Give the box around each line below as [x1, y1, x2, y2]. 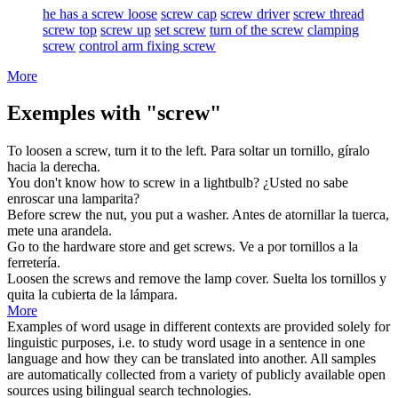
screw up [100, 21, 151, 37]
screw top [43, 21, 97, 37]
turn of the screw [210, 21, 304, 37]
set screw [155, 21, 206, 37]
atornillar [285, 207, 335, 223]
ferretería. [7, 255, 60, 271]
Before [7, 207, 49, 223]
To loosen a [7, 143, 76, 159]
